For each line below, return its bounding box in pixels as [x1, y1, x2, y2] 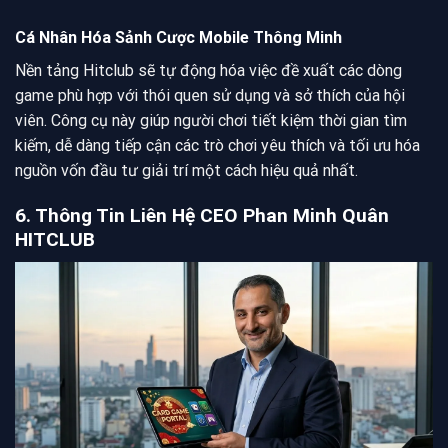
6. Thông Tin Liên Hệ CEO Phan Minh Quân [15, 203, 389, 227]
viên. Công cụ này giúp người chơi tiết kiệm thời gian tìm [15, 111, 407, 131]
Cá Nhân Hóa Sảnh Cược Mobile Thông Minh [15, 28, 342, 48]
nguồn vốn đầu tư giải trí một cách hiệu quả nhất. [15, 161, 358, 181]
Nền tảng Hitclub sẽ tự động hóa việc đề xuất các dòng [15, 61, 402, 81]
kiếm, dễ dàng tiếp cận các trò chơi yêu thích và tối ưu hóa [15, 136, 420, 156]
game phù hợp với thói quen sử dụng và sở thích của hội [15, 86, 405, 106]
